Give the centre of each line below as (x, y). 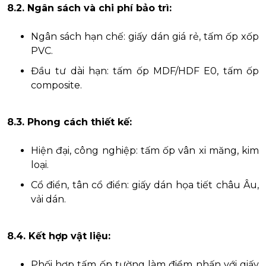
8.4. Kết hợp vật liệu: (59, 236)
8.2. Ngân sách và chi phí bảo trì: (89, 8)
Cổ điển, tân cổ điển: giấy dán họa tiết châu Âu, (145, 185)
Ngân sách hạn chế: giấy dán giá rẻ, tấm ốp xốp (145, 36)
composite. (56, 85)
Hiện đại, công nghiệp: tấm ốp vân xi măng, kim (145, 150)
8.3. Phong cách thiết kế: (69, 122)
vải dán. (48, 199)
